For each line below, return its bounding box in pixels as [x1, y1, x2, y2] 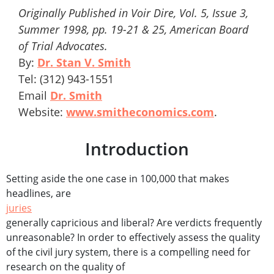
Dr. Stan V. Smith [37, 55, 131, 70]
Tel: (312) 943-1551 [18, 72, 114, 87]
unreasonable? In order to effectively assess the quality [6, 231, 260, 245]
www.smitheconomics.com [66, 105, 214, 120]
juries [6, 201, 32, 215]
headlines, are [6, 187, 71, 201]
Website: [18, 105, 66, 120]
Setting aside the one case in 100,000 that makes [6, 172, 229, 186]
